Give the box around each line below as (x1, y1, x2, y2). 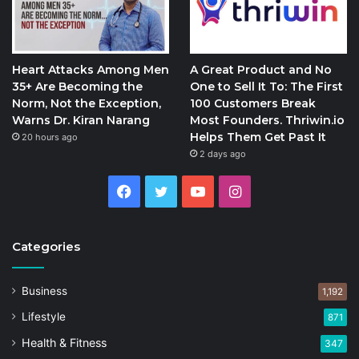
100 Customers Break (189, 96, 316, 111)
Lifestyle (22, 310, 66, 324)
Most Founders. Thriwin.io (189, 113, 345, 128)
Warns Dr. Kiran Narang (12, 113, 150, 128)
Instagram (240, 183, 310, 200)
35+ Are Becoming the (12, 79, 143, 95)
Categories (12, 239, 80, 255)
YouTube (205, 183, 264, 200)
